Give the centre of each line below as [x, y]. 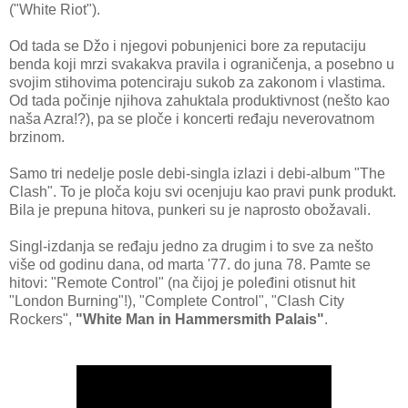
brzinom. [37, 138]
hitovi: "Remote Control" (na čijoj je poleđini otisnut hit [182, 283]
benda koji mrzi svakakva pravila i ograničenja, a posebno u [202, 65]
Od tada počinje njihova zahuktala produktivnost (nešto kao [199, 101]
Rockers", [42, 320]
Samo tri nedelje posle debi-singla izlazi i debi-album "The [197, 174]
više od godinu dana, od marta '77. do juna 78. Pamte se [190, 265]
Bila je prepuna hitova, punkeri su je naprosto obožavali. [190, 210]
